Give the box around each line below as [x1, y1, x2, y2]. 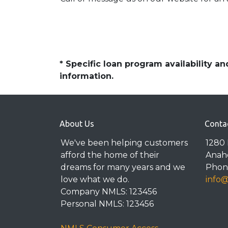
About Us [60, 119, 94, 129]
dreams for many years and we [61, 162, 185, 173]
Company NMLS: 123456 [61, 187, 157, 197]
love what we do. [61, 175, 129, 185]
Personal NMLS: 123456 [61, 199, 154, 209]
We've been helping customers [61, 138, 188, 148]
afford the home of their [61, 150, 159, 160]
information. [60, 71, 113, 81]
